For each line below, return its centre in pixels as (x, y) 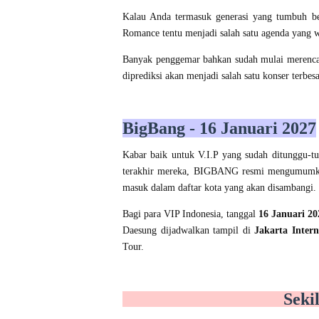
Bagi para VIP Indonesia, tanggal (191, 214)
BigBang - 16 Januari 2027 (219, 129)
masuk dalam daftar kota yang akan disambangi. (219, 188)
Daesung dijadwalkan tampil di (189, 231)
